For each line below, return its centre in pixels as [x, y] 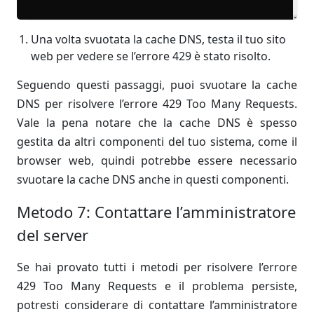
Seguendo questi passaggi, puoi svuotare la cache [157, 85]
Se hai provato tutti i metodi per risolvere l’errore [157, 267]
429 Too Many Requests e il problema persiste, [157, 286]
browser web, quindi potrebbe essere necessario [157, 161]
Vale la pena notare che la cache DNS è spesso [157, 123]
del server [53, 235]
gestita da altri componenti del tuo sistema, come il [157, 142]
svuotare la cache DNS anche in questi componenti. [153, 180]
